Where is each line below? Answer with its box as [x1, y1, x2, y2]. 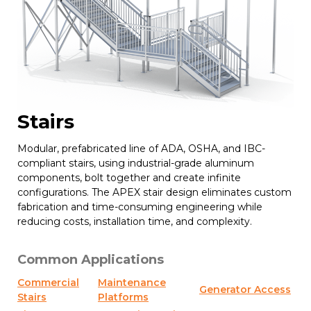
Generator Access [199, 283, 291, 296]
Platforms [98, 290, 149, 303]
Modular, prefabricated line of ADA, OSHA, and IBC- [17, 142, 265, 155]
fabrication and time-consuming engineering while [17, 200, 262, 213]
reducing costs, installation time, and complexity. [17, 215, 252, 228]
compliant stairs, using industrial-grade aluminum [17, 156, 254, 169]
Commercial [17, 276, 79, 289]
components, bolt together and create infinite [17, 171, 241, 184]
